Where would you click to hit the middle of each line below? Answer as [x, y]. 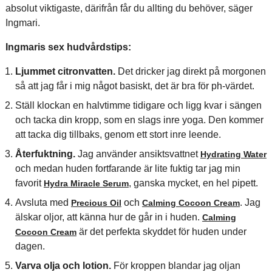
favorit [29, 183]
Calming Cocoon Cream [191, 203]
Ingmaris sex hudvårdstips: [68, 47]
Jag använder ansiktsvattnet [138, 154]
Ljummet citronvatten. [65, 71]
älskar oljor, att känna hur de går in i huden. [108, 217]
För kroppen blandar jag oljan [175, 266]
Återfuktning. [45, 154]
